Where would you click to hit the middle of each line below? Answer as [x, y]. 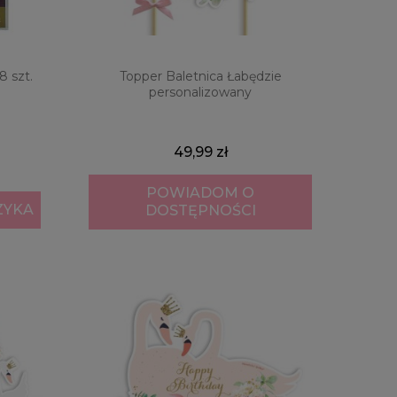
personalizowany [200, 93]
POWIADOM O [200, 193]
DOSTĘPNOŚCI [200, 211]
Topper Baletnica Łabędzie [200, 77]
